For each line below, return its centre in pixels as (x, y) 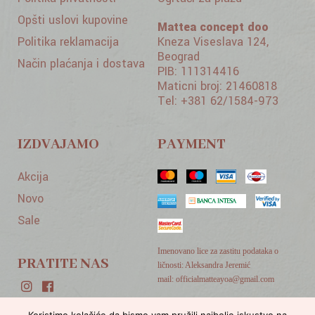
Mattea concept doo (213, 27)
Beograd (179, 57)
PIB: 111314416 (198, 72)
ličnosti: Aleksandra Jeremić (204, 265)
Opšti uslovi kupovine (73, 20)
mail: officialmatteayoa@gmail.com (216, 279)
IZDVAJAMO (58, 145)
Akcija (33, 177)
